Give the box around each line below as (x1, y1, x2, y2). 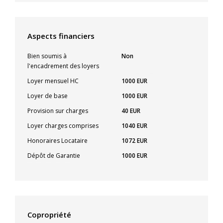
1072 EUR (121, 136, 147, 145)
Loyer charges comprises (27, 121, 99, 130)
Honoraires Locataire (27, 136, 88, 145)
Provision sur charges (27, 106, 88, 115)
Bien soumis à (27, 51, 67, 60)
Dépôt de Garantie (27, 151, 80, 160)
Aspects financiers (27, 30, 95, 41)
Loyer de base (27, 91, 68, 100)
